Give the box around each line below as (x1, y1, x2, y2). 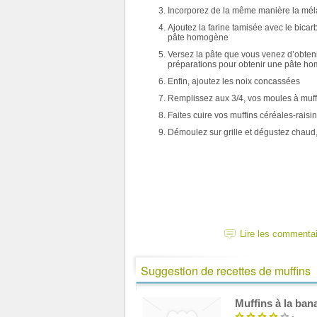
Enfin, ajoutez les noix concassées (168, 76, 300, 86)
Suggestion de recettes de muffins (141, 263, 311, 279)
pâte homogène (168, 33, 229, 42)
